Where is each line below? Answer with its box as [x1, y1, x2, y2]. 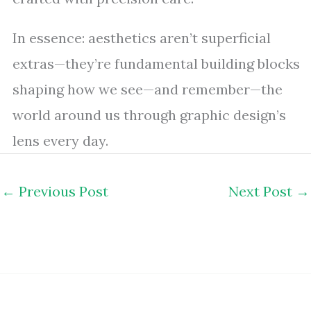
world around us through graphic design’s [12, 106, 286, 124]
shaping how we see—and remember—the [12, 81, 283, 98]
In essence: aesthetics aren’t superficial [12, 29, 271, 47]
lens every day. [12, 132, 108, 149]
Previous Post [15, 183, 108, 200]
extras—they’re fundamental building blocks [12, 55, 300, 72]
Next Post [228, 183, 296, 200]
